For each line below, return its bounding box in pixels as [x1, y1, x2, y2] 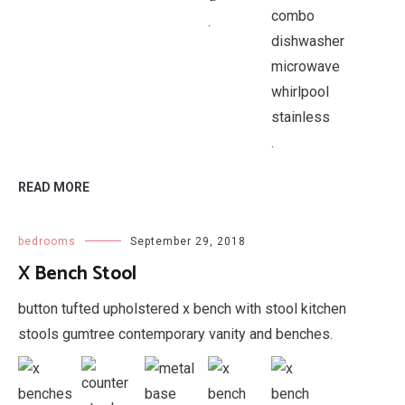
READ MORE [18, 180, 89, 194]
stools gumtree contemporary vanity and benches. [18, 325, 333, 343]
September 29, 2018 [130, 235, 246, 248]
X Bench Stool [18, 259, 137, 289]
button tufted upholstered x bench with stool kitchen [18, 300, 346, 317]
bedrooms [18, 235, 76, 248]
